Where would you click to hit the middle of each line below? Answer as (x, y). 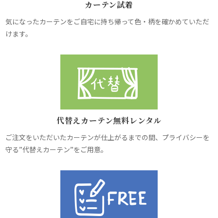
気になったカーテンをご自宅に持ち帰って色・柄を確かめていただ (108, 22)
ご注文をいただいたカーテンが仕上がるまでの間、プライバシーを (108, 137)
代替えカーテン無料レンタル (109, 121)
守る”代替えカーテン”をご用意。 (57, 150)
